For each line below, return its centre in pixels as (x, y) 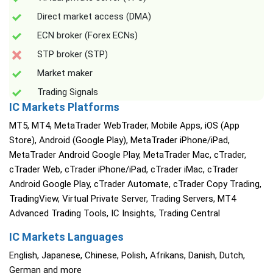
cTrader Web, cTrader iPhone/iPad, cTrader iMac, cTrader (124, 170)
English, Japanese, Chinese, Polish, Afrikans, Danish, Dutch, (127, 256)
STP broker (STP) (73, 55)
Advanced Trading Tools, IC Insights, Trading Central (115, 214)
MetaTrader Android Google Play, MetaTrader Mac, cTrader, (128, 155)
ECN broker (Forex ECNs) (87, 36)
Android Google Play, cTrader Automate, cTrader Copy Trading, (135, 184)
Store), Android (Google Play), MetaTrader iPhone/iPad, (119, 140)
